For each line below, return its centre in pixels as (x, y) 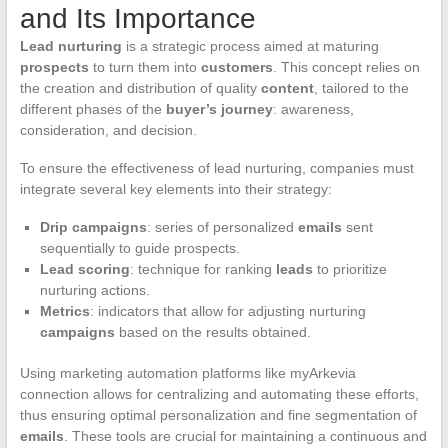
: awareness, (313, 108)
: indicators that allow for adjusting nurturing (227, 310)
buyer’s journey (219, 108)
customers (236, 66)
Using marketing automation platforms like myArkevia (187, 372)
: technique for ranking (202, 268)
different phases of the (92, 108)
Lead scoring (84, 268)
